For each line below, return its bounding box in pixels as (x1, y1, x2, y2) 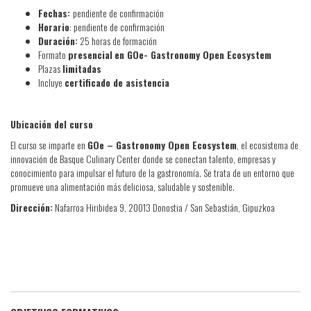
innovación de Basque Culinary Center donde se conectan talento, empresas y (10, 151, 276, 166)
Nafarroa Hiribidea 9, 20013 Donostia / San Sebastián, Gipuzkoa (53, 199, 275, 215)
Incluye (38, 74, 65, 90)
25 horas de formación (78, 33, 157, 48)
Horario (38, 19, 69, 34)
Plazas (38, 60, 62, 76)
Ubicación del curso (10, 116, 93, 131)
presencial (68, 47, 112, 62)
